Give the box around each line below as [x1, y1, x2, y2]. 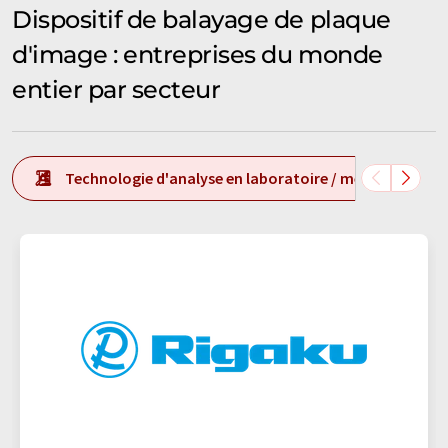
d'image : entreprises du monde [12, 39, 383, 69]
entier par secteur [12, 74, 221, 104]
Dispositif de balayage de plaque [12, 4, 391, 34]
